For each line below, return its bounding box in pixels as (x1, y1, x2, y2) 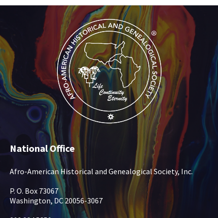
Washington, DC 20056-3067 (10, 196, 103, 206)
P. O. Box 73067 (10, 186, 58, 196)
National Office (10, 142, 75, 155)
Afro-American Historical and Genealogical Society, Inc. (10, 166, 193, 177)
